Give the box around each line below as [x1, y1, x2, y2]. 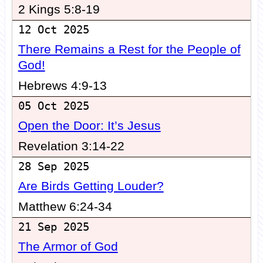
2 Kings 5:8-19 [18, 2, 100, 17]
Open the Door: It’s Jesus [18, 119, 161, 133]
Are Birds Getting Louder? [18, 179, 164, 194]
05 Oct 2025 [18, 100, 89, 113]
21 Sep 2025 [18, 221, 89, 234]
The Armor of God [18, 240, 118, 254]
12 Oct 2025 [18, 23, 89, 36]
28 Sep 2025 [18, 160, 89, 173]
